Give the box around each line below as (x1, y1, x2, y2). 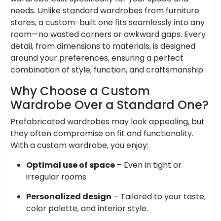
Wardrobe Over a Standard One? (10, 96, 209, 113)
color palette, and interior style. (26, 202, 148, 214)
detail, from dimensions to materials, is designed (10, 40, 195, 52)
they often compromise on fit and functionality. (10, 127, 193, 139)
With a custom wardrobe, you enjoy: (10, 139, 148, 151)
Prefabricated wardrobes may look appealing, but (10, 115, 205, 127)
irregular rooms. (26, 171, 88, 183)
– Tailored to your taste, (111, 190, 206, 202)
